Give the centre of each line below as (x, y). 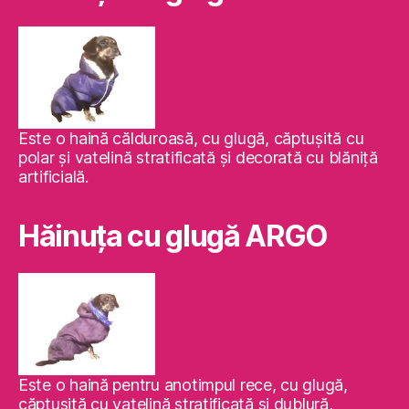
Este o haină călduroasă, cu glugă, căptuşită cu (191, 138)
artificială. (53, 176)
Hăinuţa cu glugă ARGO (173, 236)
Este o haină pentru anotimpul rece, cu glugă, (183, 384)
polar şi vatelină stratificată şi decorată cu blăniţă (198, 157)
